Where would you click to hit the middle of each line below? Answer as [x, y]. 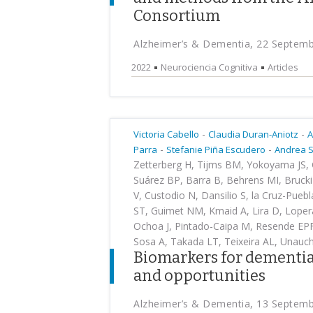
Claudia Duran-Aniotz [253, 134]
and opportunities [199, 276]
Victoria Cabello [166, 134]
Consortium [177, 16]
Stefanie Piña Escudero [216, 150]
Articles [283, 67]
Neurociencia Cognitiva [209, 67]
